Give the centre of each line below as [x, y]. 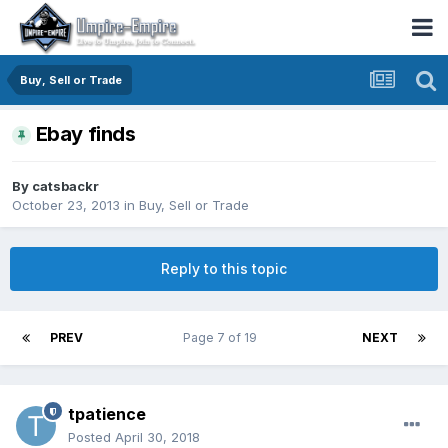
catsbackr [65, 186]
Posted [91, 437]
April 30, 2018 [157, 437]
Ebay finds [85, 134]
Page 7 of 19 [222, 338]
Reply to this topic [224, 269]
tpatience [107, 414]
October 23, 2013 [66, 205]
